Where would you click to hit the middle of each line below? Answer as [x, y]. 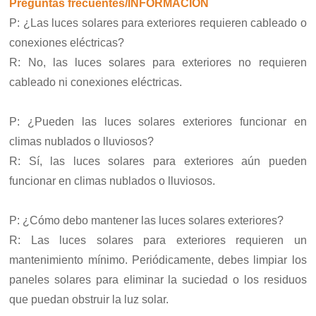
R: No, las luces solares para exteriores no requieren [158, 63]
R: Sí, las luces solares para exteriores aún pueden [158, 162]
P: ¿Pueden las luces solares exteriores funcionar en [158, 122]
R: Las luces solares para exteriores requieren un [158, 241]
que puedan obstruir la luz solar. [89, 300]
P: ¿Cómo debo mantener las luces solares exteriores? [147, 221]
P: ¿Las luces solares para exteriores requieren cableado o [158, 23]
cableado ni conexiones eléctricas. [96, 83]
